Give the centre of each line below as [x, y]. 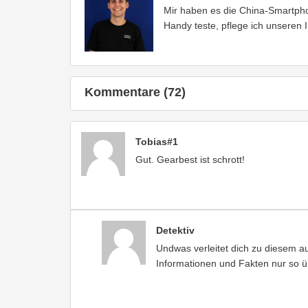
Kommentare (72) [135, 92]
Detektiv [175, 230]
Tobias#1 [157, 141]
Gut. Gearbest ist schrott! [190, 159]
